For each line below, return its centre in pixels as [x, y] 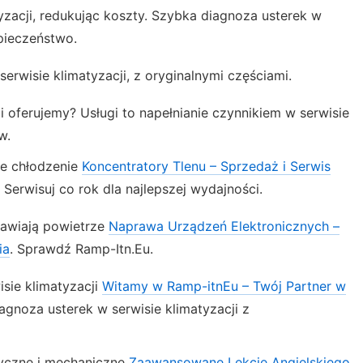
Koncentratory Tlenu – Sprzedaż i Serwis [206, 166]
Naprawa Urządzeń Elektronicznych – [224, 226]
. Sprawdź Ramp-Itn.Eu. [81, 249]
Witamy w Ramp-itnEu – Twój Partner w [224, 286]
